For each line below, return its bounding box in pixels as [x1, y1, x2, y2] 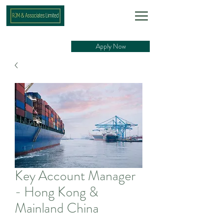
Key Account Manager [15, 166, 136, 186]
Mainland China [15, 198, 99, 218]
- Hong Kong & [15, 182, 98, 202]
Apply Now [95, 41, 126, 51]
